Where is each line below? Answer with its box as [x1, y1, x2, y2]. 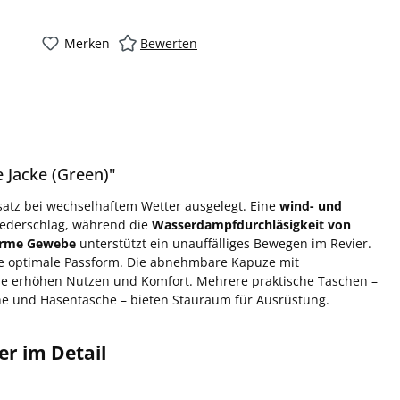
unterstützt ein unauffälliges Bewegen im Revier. [76, 235, 371, 253]
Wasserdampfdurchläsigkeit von [152, 216, 351, 234]
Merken [64, 35, 110, 52]
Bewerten [140, 35, 197, 53]
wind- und [279, 197, 342, 215]
